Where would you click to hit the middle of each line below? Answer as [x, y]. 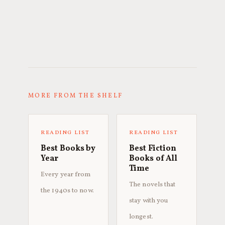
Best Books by [68, 149]
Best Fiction [153, 149]
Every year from [66, 175]
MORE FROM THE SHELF [76, 96]
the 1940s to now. [67, 191]
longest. [141, 217]
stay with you [149, 201]
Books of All [153, 159]
